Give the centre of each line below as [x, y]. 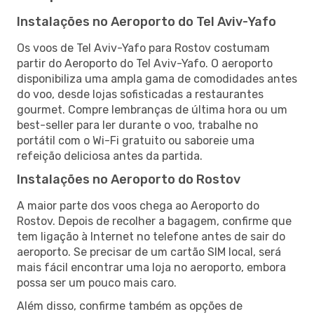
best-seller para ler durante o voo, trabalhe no [137, 125]
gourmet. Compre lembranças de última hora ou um [152, 109]
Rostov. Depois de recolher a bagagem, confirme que [154, 221]
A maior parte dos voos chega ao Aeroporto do [138, 205]
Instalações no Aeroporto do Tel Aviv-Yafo [146, 21]
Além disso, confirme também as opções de [130, 306]
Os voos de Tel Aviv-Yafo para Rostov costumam [143, 48]
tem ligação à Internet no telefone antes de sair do [151, 236]
